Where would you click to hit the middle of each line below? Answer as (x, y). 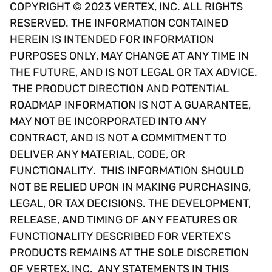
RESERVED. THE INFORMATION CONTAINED (119, 23)
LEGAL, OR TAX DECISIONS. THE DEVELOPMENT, (130, 204)
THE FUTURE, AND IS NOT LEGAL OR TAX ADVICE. (134, 73)
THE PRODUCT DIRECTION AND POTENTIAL (119, 89)
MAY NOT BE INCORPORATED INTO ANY (108, 122)
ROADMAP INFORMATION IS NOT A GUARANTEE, (130, 105)
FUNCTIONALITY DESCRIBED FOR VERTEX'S (120, 236)
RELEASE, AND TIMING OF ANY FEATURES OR (124, 220)
